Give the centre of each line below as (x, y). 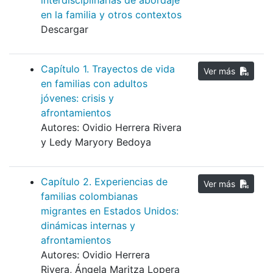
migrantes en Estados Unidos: (110, 211)
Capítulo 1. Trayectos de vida (108, 69)
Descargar (65, 30)
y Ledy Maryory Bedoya (96, 142)
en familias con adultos (94, 84)
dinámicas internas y (88, 226)
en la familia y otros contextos (111, 15)
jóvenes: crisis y (77, 98)
